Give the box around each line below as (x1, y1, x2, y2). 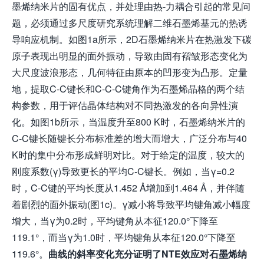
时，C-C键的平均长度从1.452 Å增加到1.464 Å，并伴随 (12, 180, 245, 194)
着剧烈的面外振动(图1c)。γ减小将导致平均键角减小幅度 (12, 197, 250, 211)
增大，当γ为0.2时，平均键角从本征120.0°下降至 (12, 213, 218, 227)
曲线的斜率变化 (48, 246, 114, 260)
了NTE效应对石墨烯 (152, 246, 237, 260)
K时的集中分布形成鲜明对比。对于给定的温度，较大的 (12, 147, 245, 161)
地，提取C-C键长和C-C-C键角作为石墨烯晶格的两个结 (12, 81, 245, 95)
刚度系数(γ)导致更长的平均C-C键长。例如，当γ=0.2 (12, 164, 235, 178)
